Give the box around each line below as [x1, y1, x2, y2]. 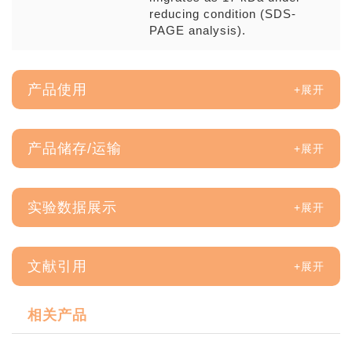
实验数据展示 [27, 199, 117, 215]
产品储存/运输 [27, 140, 122, 156]
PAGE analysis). [149, 24, 246, 37]
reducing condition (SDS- [149, 7, 296, 20]
